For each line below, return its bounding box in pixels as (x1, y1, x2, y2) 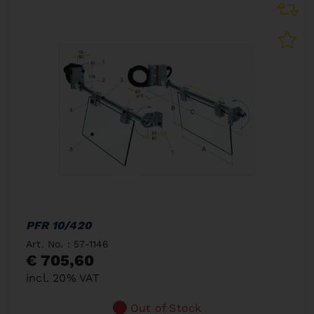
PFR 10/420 (26, 218, 91, 232)
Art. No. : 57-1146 (26, 238, 109, 250)
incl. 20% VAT (26, 271, 100, 285)
